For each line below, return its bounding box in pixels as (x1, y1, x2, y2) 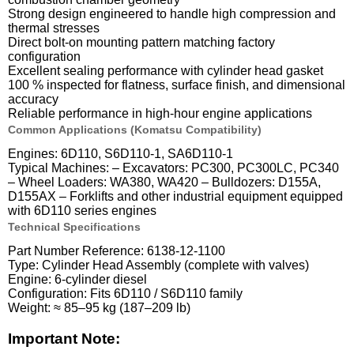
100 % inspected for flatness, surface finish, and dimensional (8, 77, 345, 92)
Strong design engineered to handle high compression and (8, 6, 336, 21)
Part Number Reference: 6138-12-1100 (8, 244, 225, 258)
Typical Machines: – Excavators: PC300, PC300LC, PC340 (8, 161, 339, 175)
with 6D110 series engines (8, 204, 156, 218)
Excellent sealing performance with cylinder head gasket (8, 63, 323, 77)
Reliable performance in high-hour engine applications (8, 106, 312, 120)
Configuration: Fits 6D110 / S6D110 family (8, 287, 243, 301)
